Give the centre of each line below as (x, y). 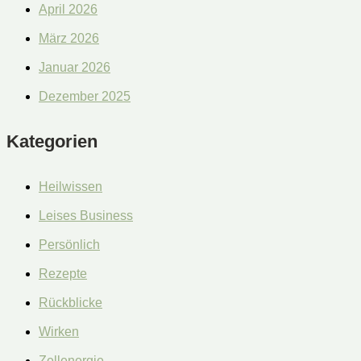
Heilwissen (71, 187)
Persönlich (69, 245)
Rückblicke (71, 303)
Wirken (59, 332)
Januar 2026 (75, 67)
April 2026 (68, 9)
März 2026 (69, 38)
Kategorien (52, 141)
